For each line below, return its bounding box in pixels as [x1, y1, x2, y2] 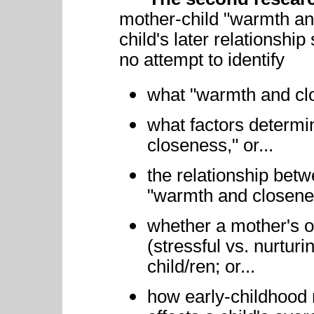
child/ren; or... [147, 257, 255, 277]
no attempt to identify [119, 50, 285, 70]
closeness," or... [147, 135, 273, 156]
